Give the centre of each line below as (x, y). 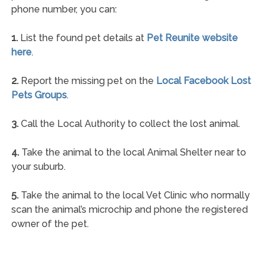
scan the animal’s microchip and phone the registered (129, 209)
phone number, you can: (64, 9)
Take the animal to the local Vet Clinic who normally (134, 195)
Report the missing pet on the (87, 80)
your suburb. (38, 166)
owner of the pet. (50, 223)
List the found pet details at (82, 38)
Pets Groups (39, 95)
